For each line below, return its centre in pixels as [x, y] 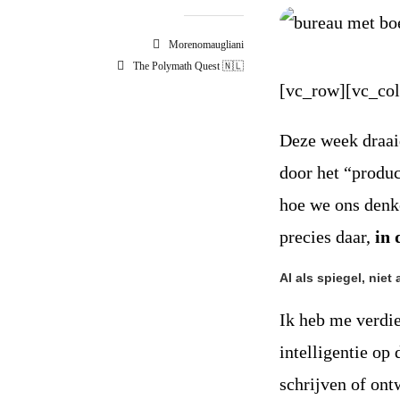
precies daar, [328, 237]
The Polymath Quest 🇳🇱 [189, 66]
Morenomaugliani [207, 45]
